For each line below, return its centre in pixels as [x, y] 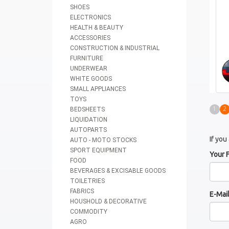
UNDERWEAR [89, 68]
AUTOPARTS [88, 130]
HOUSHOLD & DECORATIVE [108, 201]
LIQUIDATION [89, 120]
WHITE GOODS [91, 79]
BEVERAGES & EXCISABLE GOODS [118, 171]
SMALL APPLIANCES [98, 89]
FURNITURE [87, 58]
